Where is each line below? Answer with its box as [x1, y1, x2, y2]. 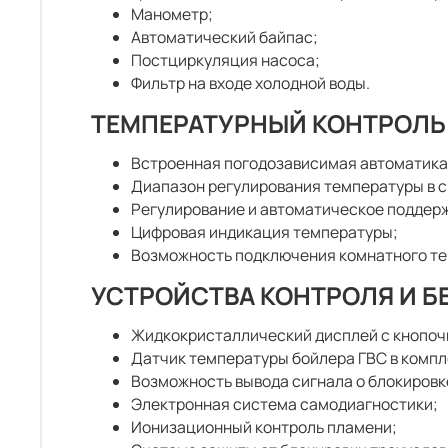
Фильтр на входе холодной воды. [131, 71, 370, 94]
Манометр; [131, 2, 213, 25]
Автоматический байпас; [131, 25, 318, 48]
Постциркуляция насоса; [131, 48, 320, 71]
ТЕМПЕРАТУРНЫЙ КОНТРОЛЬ [91, 106, 446, 140]
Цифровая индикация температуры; [131, 220, 398, 243]
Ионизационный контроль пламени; [131, 415, 397, 438]
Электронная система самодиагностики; [131, 392, 438, 415]
